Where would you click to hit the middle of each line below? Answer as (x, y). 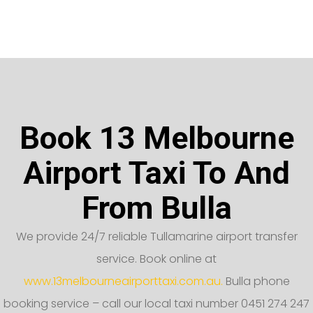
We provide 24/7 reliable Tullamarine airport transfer (156, 236)
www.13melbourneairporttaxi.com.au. (123, 281)
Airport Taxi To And (156, 173)
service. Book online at (156, 259)
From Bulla (156, 208)
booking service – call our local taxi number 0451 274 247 (156, 303)
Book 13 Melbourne (156, 138)
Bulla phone (256, 281)
